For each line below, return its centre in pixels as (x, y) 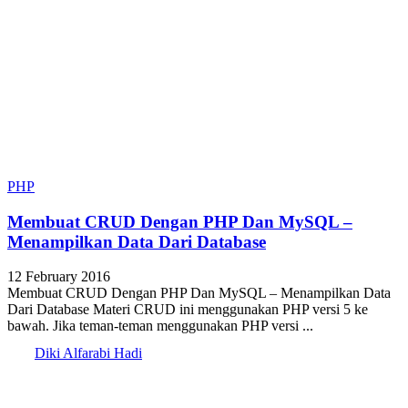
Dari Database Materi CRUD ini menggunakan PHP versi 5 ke (188, 310)
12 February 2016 (59, 277)
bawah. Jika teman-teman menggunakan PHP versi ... (160, 326)
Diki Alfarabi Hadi (88, 353)
